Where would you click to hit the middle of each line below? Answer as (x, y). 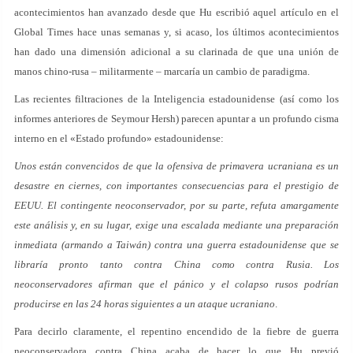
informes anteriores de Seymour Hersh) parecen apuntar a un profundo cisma (176, 119)
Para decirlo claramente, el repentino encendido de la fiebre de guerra (176, 331)
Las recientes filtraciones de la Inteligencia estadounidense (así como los (176, 99)
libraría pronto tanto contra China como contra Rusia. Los (176, 264)
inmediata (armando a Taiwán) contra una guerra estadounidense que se (176, 245)
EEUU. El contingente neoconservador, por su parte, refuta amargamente (176, 205)
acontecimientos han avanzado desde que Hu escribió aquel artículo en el (176, 12)
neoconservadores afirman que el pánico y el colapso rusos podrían (176, 284)
